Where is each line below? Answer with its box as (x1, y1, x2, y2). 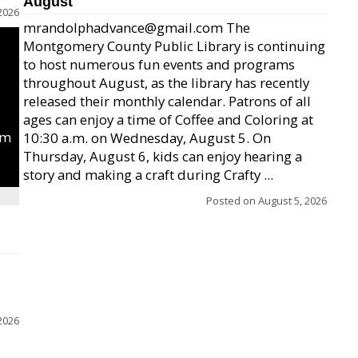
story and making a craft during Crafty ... (23, 165, 273, 184)
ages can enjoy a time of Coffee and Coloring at (23, 110, 313, 129)
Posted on (206, 193, 258, 208)
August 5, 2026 (258, 193, 327, 208)
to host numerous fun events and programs (23, 55, 295, 74)
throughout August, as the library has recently (23, 74, 309, 92)
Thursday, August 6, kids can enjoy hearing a (23, 147, 302, 165)
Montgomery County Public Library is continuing (23, 37, 325, 55)
